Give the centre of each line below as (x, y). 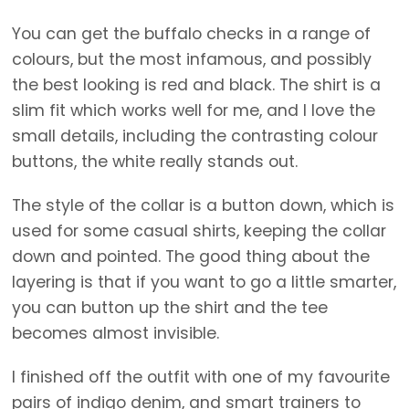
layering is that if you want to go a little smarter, (204, 283)
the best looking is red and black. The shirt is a (196, 85)
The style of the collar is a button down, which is (203, 206)
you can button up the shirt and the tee (170, 308)
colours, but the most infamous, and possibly (192, 60)
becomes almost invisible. (115, 334)
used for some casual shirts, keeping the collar (199, 231)
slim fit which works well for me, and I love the (194, 111)
